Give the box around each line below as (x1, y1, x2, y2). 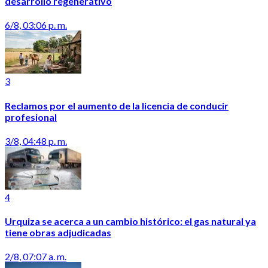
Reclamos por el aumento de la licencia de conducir (5, 99, 229, 111)
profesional (5, 111, 57, 123)
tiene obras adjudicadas (5, 227, 111, 239)
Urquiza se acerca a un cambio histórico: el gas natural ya (5, 215, 256, 227)
